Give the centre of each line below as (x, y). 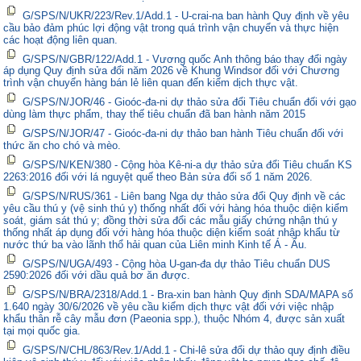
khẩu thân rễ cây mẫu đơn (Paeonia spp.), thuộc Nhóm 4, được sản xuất (174, 319)
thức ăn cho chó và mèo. (62, 145)
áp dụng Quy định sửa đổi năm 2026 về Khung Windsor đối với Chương (172, 71)
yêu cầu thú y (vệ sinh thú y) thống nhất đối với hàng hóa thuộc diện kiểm (176, 208)
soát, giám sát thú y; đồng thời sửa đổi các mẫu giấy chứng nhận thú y (171, 220)
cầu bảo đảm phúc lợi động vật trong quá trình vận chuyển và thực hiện (171, 27)
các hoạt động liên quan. (61, 39)
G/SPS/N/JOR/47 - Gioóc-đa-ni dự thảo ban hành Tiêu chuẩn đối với (183, 133)
